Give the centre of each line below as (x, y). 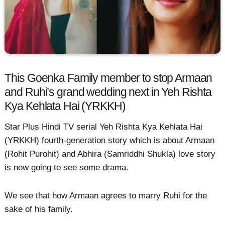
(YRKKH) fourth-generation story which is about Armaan (110, 141)
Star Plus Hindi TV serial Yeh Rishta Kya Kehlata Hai (104, 127)
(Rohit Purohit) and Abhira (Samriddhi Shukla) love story (110, 154)
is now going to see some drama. (67, 168)
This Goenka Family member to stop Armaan (108, 78)
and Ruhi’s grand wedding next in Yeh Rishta (108, 92)
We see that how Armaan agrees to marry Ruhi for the (106, 195)
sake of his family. (39, 209)
